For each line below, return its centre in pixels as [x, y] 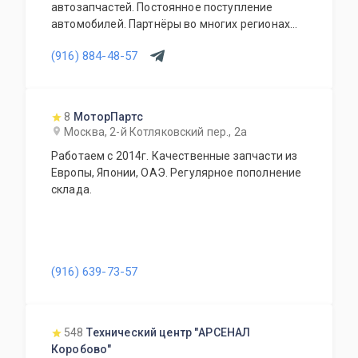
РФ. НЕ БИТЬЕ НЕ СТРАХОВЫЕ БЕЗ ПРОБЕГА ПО [62, 41]
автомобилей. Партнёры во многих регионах [171, 24]
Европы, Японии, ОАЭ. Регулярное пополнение [177, 173]
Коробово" [82, 349]
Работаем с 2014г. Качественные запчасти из [175, 156]
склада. [72, 189]
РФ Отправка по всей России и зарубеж [167, 58]
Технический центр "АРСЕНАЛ [169, 332]
